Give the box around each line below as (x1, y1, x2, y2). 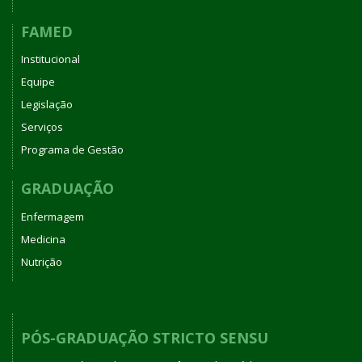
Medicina (21, 231, 65, 246)
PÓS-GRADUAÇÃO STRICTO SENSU (21, 327, 268, 347)
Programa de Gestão (21, 142, 124, 158)
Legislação (21, 97, 73, 112)
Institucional (21, 52, 80, 67)
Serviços (21, 120, 63, 135)
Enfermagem (21, 208, 84, 224)
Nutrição (21, 254, 62, 269)
